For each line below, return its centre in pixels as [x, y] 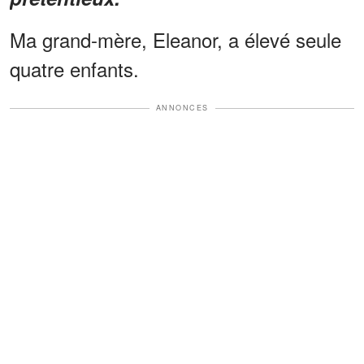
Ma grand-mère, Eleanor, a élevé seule [175, 40]
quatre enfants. [74, 69]
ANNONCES [182, 108]
